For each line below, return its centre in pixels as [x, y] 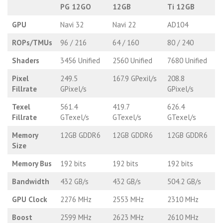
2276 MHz [76, 199]
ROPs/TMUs [32, 42]
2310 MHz [183, 199]
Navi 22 [124, 24]
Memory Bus [32, 163]
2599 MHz [76, 217]
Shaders [25, 60]
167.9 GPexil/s [134, 78]
